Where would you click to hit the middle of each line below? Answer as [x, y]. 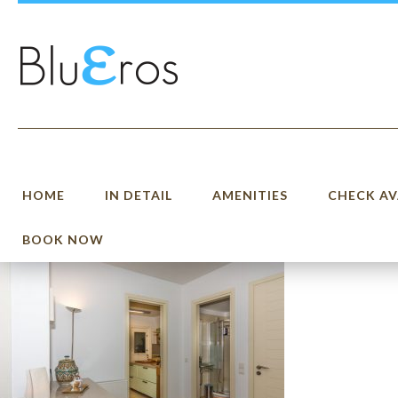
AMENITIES [250, 195]
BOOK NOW [63, 239]
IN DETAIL [139, 195]
